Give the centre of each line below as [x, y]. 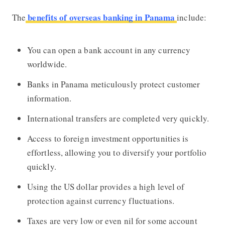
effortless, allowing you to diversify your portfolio [117, 152]
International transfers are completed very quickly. [118, 118]
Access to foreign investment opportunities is [108, 138]
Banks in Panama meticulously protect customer [114, 84]
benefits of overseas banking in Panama [101, 17]
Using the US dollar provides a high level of [106, 186]
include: [192, 17]
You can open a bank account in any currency [109, 50]
